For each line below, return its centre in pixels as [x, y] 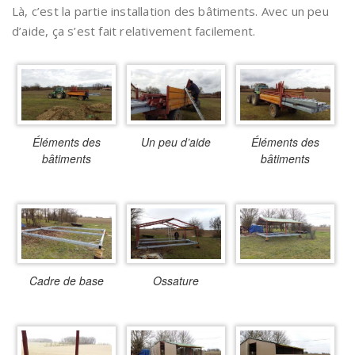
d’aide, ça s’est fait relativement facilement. [134, 31]
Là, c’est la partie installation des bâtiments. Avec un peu [170, 11]
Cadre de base [66, 280]
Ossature [176, 280]
